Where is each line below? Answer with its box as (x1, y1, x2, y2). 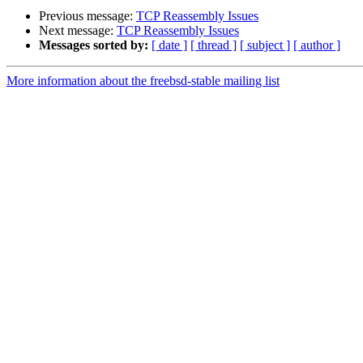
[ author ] (293, 38, 340, 53)
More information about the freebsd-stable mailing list (6, 74, 280, 88)
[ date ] (152, 38, 187, 53)
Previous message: (39, 9, 136, 23)
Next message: (39, 23, 117, 38)
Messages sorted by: (39, 38, 148, 53)
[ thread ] (190, 38, 237, 53)
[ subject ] (240, 38, 290, 53)
